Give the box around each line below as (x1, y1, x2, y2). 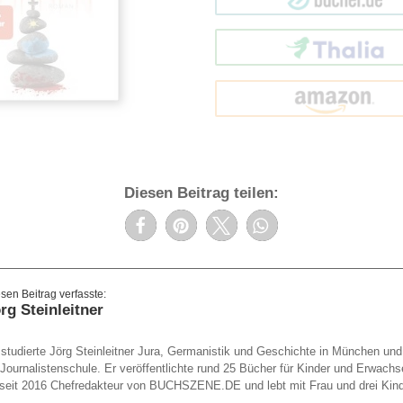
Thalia (317, 40, 353, 56)
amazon (310, 90, 359, 106)
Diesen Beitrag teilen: (123, 184, 279, 202)
